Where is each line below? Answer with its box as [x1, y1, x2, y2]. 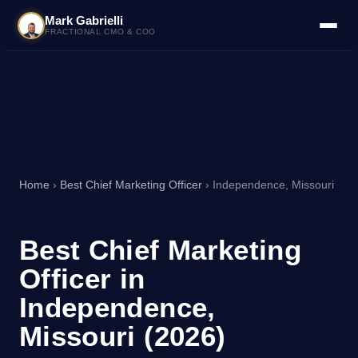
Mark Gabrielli [45, 14, 124, 27]
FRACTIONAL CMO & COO [45, 27, 156, 36]
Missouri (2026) [19, 320, 226, 352]
